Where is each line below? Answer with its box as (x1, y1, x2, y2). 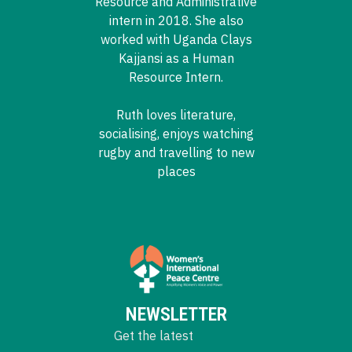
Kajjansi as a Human (118, 49, 234, 66)
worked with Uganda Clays (100, 31, 252, 47)
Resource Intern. (129, 68, 223, 85)
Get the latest (113, 328, 193, 344)
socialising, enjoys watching (98, 125, 254, 141)
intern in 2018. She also (108, 12, 244, 28)
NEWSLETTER (125, 303, 227, 326)
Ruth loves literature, (116, 106, 236, 123)
